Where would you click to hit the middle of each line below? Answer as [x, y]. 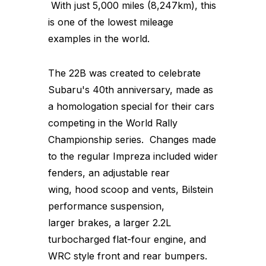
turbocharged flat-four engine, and [127, 239]
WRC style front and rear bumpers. [128, 256]
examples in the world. [99, 38]
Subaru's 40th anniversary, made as [131, 89]
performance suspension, [106, 206]
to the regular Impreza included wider [133, 156]
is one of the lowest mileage [111, 22]
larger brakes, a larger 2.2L [110, 222]
